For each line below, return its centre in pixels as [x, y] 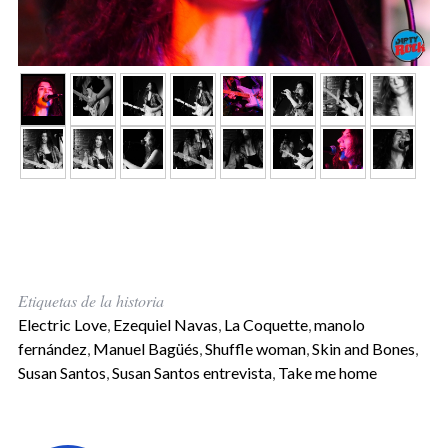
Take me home [327, 373]
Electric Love [62, 325]
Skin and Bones [363, 349]
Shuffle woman [255, 349]
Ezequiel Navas [165, 325]
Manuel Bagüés [145, 349]
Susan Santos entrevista [191, 373]
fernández [52, 349]
